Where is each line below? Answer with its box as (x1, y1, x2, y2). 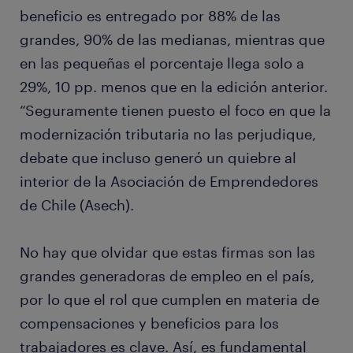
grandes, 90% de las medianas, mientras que (20, 31, 325, 49)
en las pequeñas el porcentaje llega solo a (20, 54, 304, 72)
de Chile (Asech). (20, 196, 134, 214)
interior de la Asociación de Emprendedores (20, 173, 318, 191)
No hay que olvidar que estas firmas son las (20, 243, 315, 262)
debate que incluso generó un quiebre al (20, 149, 296, 167)
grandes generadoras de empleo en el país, (20, 267, 314, 285)
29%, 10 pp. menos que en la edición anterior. (20, 78, 328, 96)
